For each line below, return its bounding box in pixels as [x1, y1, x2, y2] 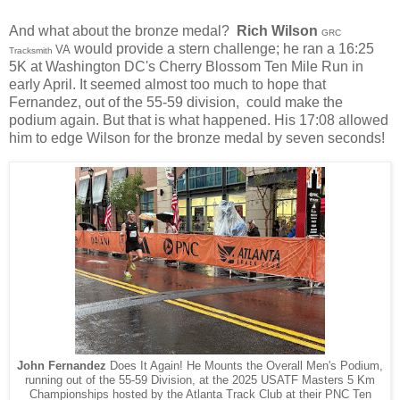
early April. [9, 77, 76, 93]
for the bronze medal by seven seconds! [134, 130, 388, 146]
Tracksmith [9, 46, 55, 56]
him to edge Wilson [9, 130, 130, 146]
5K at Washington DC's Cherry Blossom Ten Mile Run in [9, 59, 363, 75]
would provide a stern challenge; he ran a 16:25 [74, 41, 374, 57]
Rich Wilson [237, 23, 318, 39]
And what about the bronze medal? [9, 23, 237, 39]
